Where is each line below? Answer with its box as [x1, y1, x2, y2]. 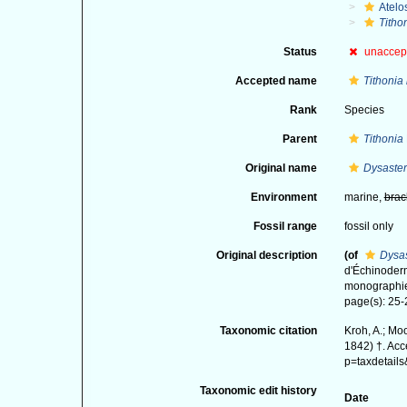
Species [343, 104, 384, 116]
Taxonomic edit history [199, 384, 317, 397]
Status [283, 45, 317, 58]
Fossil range [253, 220, 317, 233]
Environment [250, 191, 317, 203]
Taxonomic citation [219, 324, 317, 337]
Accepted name [234, 74, 317, 87]
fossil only [343, 220, 393, 233]
